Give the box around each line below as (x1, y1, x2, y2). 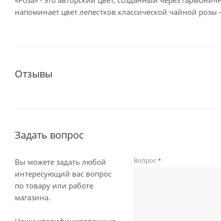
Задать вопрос (15, 128, 84, 142)
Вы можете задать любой (15, 157, 106, 167)
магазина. (15, 192, 50, 202)
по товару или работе (15, 181, 93, 190)
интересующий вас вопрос (15, 169, 111, 179)
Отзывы (15, 67, 52, 80)
